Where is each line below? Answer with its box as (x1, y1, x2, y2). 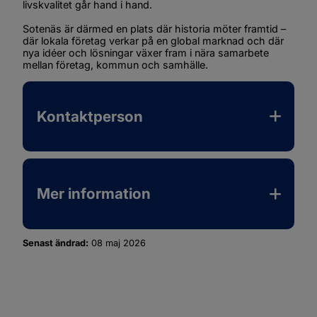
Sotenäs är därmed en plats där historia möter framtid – (23, 23, 286, 35)
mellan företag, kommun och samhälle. (23, 59, 208, 71)
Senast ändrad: (23, 238, 88, 249)
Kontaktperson (37, 107, 143, 125)
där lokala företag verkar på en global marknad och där (23, 35, 284, 47)
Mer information (37, 185, 151, 203)
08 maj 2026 (91, 238, 146, 249)
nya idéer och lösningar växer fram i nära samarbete (23, 47, 269, 59)
